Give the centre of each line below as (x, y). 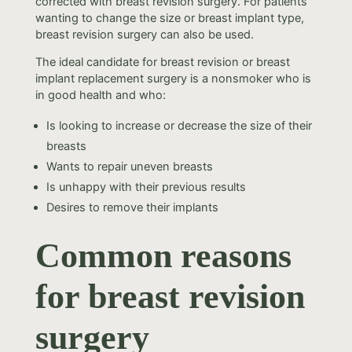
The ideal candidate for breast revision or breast (162, 62)
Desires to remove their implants (133, 207)
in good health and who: (100, 95)
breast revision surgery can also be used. (144, 34)
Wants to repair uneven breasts (130, 166)
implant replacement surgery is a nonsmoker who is (173, 79)
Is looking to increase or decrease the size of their (180, 125)
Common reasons (163, 255)
